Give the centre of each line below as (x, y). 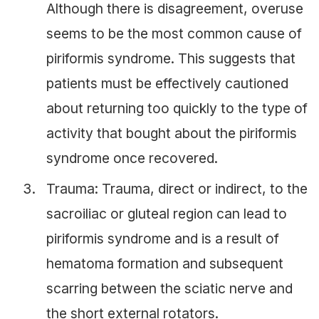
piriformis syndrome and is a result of (163, 239)
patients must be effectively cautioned (167, 84)
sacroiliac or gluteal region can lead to (167, 214)
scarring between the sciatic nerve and (169, 289)
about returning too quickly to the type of (177, 109)
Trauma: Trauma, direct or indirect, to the (177, 189)
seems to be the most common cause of (174, 34)
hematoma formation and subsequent (165, 264)
